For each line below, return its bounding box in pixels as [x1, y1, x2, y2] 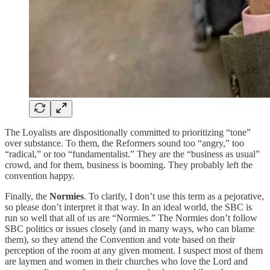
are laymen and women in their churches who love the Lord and [5, 256, 248, 266]
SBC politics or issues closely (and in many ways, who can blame [5, 223, 254, 234]
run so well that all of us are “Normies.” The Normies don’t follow [5, 212, 257, 223]
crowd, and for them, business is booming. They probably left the [5, 159, 253, 170]
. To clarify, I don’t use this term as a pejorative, [84, 190, 264, 201]
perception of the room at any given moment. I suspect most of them [5, 245, 263, 256]
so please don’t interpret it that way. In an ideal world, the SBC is [5, 201, 252, 212]
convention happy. [5, 170, 75, 181]
